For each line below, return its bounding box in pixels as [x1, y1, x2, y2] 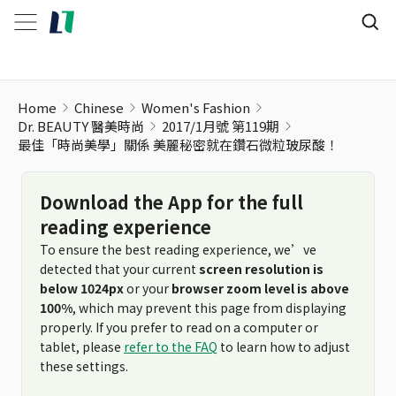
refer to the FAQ [124, 338, 217, 355]
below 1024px [40, 279, 124, 297]
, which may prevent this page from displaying [72, 299, 346, 316]
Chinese [74, 98, 124, 117]
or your [124, 279, 171, 297]
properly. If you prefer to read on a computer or [40, 318, 318, 336]
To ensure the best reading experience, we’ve [40, 240, 316, 258]
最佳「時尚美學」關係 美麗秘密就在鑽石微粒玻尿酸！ [18, 135, 339, 154]
